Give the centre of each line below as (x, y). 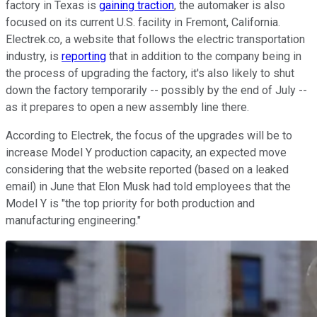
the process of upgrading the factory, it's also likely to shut (150, 73)
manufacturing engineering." (73, 220)
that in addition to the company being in (204, 56)
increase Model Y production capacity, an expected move (146, 152)
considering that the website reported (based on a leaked (147, 169)
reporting (84, 56)
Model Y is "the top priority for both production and (130, 203)
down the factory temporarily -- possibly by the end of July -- (156, 90)
